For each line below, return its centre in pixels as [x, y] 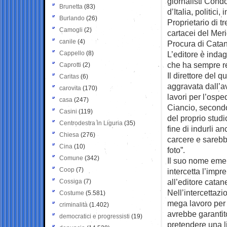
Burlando [72, 18]
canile [68, 41]
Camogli [71, 30]
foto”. [176, 150]
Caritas [69, 76]
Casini [68, 111]
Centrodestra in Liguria [91, 123]
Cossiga [71, 181]
